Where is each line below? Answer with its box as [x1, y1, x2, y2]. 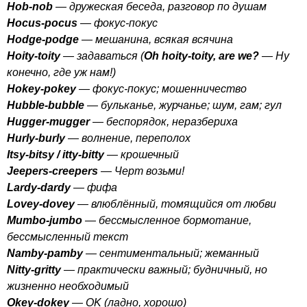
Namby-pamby [7, 247, 83, 259]
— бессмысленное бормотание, [82, 214, 251, 226]
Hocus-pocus [7, 16, 77, 29]
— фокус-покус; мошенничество [76, 82, 247, 95]
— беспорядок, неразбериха [90, 115, 238, 127]
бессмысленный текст [7, 230, 128, 243]
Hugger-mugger [7, 115, 90, 127]
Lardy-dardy [7, 181, 71, 193]
